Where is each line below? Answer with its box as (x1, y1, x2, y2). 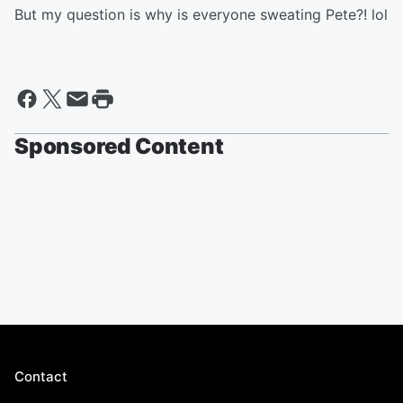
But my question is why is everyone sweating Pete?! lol (14, 5, 388, 24)
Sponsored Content (14, 133, 224, 160)
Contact (14, 368, 67, 386)
